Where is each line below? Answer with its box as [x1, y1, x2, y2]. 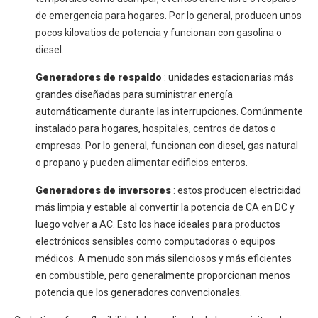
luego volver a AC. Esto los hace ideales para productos [35, 219, 280, 231]
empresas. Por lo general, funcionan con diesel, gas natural [35, 140, 298, 152]
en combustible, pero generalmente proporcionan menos [35, 270, 290, 282]
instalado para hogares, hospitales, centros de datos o [35, 123, 276, 135]
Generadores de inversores [35, 185, 173, 197]
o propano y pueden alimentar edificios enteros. [35, 157, 248, 169]
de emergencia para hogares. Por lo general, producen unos [35, 10, 302, 22]
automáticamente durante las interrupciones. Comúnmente [35, 106, 303, 118]
